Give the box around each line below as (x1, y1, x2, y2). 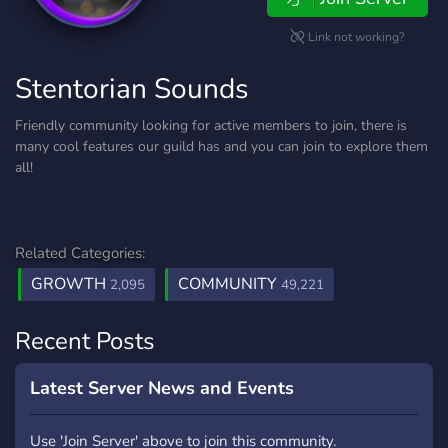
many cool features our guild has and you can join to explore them (15, 137, 428, 156)
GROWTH (31, 273, 110, 295)
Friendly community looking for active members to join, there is (15, 116, 407, 135)
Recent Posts (15, 325, 155, 357)
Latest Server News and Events (30, 376, 294, 400)
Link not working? (305, 29, 405, 45)
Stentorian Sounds (15, 70, 248, 108)
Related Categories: (15, 243, 145, 263)
